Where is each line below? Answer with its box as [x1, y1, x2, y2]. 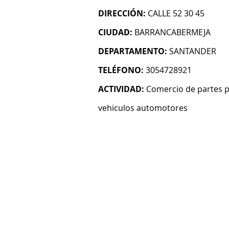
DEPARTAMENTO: [98, 45, 167, 57]
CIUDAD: [98, 27, 132, 38]
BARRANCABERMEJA [134, 27, 211, 38]
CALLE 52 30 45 [148, 8, 204, 19]
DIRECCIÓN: [98, 8, 146, 19]
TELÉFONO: [98, 64, 144, 76]
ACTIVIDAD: [98, 83, 144, 95]
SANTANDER [169, 45, 216, 57]
